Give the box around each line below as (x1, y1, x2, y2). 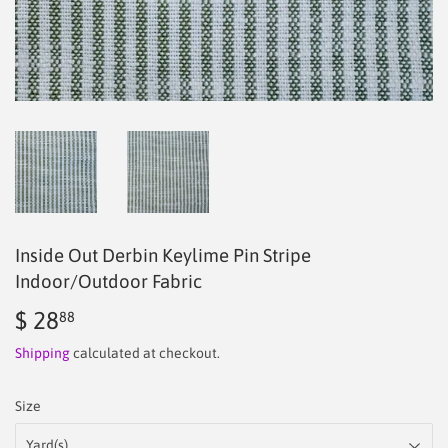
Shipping (15, 345, 70, 361)
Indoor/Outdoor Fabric (15, 270, 202, 292)
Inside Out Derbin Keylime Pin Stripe (15, 244, 311, 266)
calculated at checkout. (70, 345, 220, 361)
